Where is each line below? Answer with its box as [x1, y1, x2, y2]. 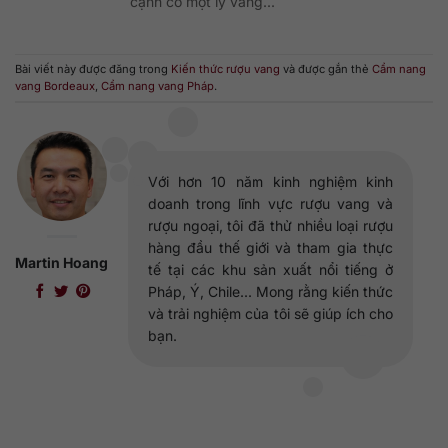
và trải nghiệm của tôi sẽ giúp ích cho [148, 305, 393, 323]
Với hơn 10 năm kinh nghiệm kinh [148, 173, 393, 191]
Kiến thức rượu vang [171, 61, 280, 76]
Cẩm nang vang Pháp [101, 78, 214, 93]
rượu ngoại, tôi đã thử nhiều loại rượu [148, 217, 393, 235]
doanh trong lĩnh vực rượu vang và [148, 195, 393, 213]
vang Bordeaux [15, 78, 95, 93]
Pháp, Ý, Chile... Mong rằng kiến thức [148, 283, 393, 301]
